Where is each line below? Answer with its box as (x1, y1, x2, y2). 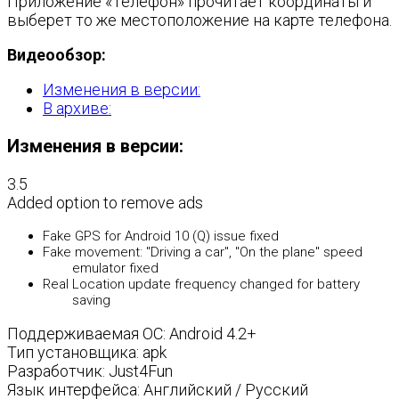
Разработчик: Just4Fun (7, 362, 173, 380)
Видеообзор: (7, 45, 106, 64)
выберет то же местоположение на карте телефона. (7, 11, 392, 29)
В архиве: (43, 99, 111, 118)
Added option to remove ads (7, 193, 203, 212)
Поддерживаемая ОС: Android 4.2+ (7, 324, 256, 343)
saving (72, 292, 110, 308)
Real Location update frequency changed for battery (43, 276, 360, 292)
